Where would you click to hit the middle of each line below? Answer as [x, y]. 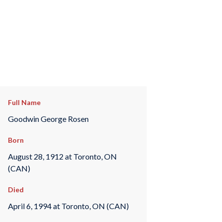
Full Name [24, 102]
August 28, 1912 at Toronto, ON [62, 156]
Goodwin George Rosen [48, 118]
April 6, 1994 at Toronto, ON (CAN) [68, 206]
